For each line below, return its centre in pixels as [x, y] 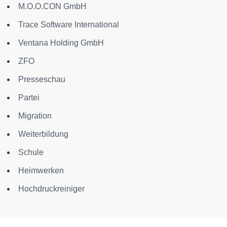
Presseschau [42, 79]
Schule [31, 152]
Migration [35, 116]
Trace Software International [69, 25]
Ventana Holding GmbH [61, 43]
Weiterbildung [43, 134]
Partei [29, 98]
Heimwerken [41, 171]
